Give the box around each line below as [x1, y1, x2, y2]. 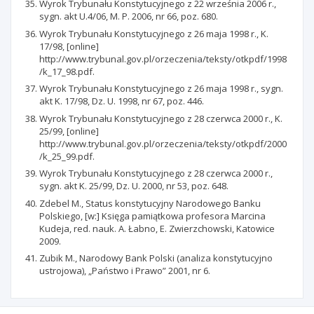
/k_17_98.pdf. [39, 64, 95, 78]
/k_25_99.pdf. [39, 149, 95, 163]
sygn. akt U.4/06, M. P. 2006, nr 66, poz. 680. [39, 10, 218, 22]
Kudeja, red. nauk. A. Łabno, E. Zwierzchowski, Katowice [39, 221, 275, 235]
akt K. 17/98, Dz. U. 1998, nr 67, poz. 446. [39, 95, 204, 107]
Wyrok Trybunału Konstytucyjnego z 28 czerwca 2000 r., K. [39, 111, 282, 125]
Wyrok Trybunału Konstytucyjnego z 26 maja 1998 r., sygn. [39, 82, 283, 95]
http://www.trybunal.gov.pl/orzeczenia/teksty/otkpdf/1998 [39, 52, 287, 65]
